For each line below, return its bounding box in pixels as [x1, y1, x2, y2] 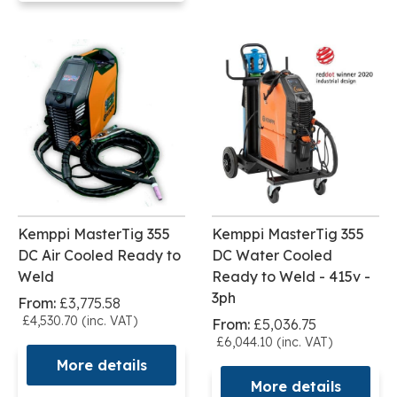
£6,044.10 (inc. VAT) [216, 334, 332, 351]
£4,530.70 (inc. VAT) [22, 313, 137, 330]
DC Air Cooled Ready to [18, 246, 181, 265]
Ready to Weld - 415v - [212, 268, 370, 286]
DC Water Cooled [212, 246, 332, 265]
